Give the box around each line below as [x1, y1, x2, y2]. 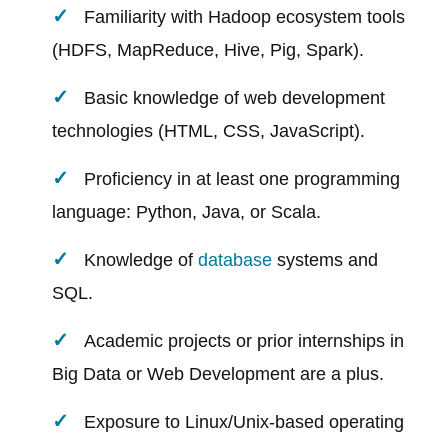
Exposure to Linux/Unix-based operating [84, 412, 405, 433]
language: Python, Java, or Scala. [52, 202, 322, 223]
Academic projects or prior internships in [84, 331, 405, 352]
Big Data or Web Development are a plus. [52, 364, 385, 385]
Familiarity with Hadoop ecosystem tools [84, 7, 406, 28]
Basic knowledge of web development [84, 88, 386, 109]
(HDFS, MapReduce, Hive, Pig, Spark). [52, 40, 365, 61]
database [198, 250, 273, 271]
